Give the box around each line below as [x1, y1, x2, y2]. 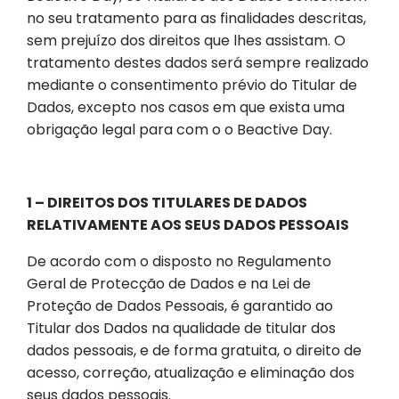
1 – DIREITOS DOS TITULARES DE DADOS [27, 192, 307, 214]
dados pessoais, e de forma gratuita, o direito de [27, 340, 362, 362]
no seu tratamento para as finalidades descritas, [27, 8, 366, 29]
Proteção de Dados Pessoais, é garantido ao [27, 296, 333, 317]
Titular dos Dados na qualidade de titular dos [27, 318, 336, 339]
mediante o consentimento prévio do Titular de [27, 75, 357, 96]
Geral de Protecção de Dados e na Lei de [27, 273, 311, 295]
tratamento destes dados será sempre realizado [27, 53, 369, 74]
